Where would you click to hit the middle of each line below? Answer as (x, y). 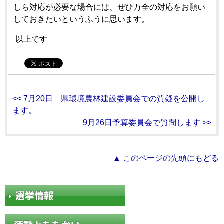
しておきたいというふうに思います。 (81, 19)
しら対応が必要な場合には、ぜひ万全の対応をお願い (109, 7)
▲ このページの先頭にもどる (166, 158)
